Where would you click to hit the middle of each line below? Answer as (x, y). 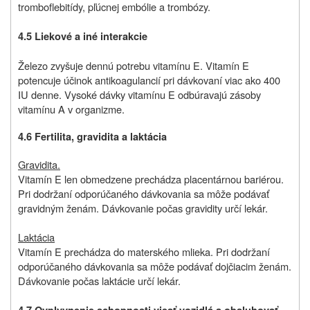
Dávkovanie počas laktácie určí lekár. (99, 281)
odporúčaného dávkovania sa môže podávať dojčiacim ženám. (155, 266)
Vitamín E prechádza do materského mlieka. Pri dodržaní (144, 252)
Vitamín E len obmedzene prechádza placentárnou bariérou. (151, 179)
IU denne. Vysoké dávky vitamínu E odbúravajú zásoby (139, 95)
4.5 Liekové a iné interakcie (83, 37)
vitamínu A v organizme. (71, 109)
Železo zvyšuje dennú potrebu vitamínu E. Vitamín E (134, 66)
